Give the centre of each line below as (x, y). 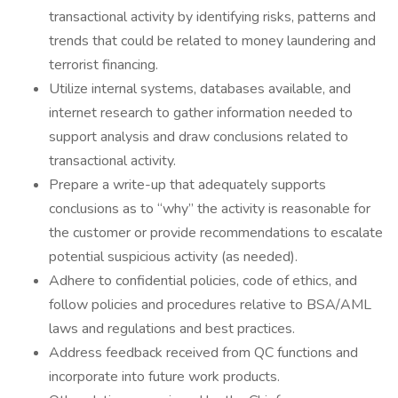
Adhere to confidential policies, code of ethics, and (203, 281)
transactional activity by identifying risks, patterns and (212, 17)
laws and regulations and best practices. (172, 329)
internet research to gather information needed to (201, 113)
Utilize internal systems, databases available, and (200, 89)
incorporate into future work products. (164, 377)
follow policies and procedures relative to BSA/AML (210, 305)
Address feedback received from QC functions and (203, 353)
